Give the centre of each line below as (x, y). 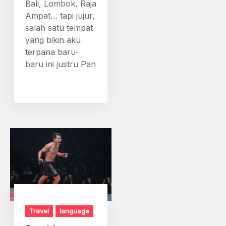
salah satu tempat (59, 27)
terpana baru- (52, 52)
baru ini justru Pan (61, 64)
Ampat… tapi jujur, (60, 15)
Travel (39, 211)
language (75, 211)
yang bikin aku (53, 40)
